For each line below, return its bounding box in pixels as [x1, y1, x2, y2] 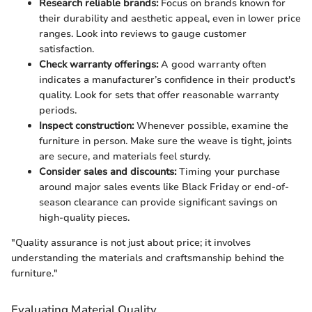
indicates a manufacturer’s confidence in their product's [39, 73, 295, 86]
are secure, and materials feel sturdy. [39, 150, 210, 163]
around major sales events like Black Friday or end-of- [39, 180, 289, 194]
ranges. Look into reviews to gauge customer [39, 27, 247, 40]
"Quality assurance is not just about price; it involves [11, 236, 251, 249]
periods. [39, 104, 77, 117]
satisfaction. [39, 42, 94, 56]
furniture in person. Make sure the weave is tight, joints [39, 134, 292, 148]
